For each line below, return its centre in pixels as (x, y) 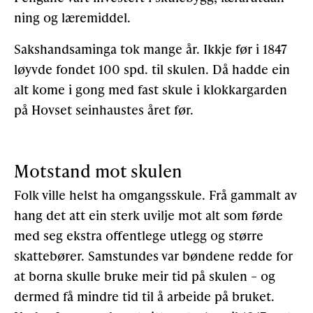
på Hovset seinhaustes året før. (104, 110)
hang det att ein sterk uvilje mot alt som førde (148, 215)
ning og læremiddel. (72, 17)
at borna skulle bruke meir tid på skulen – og (145, 276)
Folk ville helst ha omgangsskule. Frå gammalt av (155, 195)
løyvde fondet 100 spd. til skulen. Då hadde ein (152, 69)
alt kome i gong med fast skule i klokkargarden (151, 89)
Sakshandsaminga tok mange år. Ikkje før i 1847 (151, 49)
